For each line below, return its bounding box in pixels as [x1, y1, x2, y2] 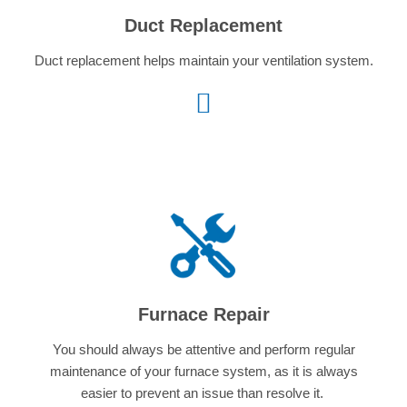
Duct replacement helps [34, 52, 175, 68]
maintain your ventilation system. [174, 52, 373, 68]
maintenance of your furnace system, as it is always [49, 363, 358, 380]
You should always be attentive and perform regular [52, 342, 355, 358]
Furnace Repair [137, 304, 270, 325]
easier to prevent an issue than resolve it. [80, 385, 327, 402]
